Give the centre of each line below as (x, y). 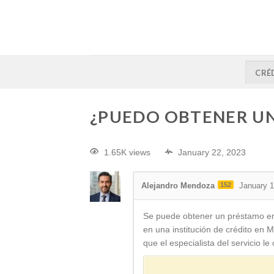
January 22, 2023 (212, 153)
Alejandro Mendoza (178, 186)
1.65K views (127, 153)
